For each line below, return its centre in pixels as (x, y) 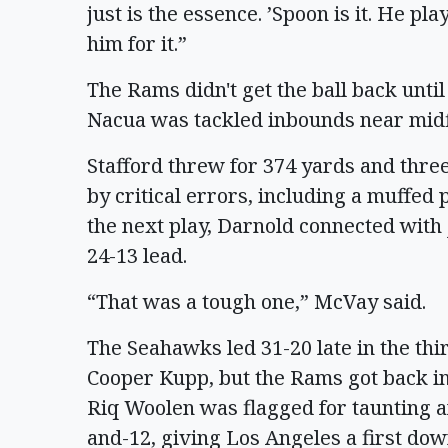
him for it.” (137, 43)
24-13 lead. (137, 255)
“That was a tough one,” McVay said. (256, 301)
